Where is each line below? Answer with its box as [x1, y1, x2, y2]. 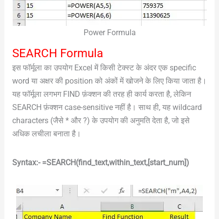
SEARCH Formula [12, 46, 103, 60]
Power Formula [83, 27, 136, 37]
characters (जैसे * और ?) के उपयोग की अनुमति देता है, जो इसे [12, 115, 190, 125]
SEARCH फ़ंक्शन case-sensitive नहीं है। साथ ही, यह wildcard [12, 102, 202, 112]
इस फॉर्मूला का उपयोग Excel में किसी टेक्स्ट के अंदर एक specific [12, 63, 196, 72]
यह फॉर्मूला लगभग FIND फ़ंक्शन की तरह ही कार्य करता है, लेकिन [12, 89, 191, 99]
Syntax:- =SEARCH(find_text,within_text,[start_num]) [12, 157, 189, 167]
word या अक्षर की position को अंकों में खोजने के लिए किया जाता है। [12, 76, 207, 86]
